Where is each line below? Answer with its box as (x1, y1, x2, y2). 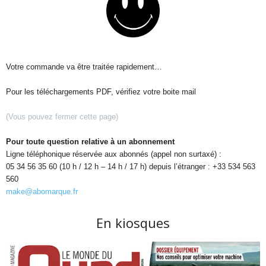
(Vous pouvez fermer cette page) (6, 112, 118, 121)
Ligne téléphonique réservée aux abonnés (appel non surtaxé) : (6, 150, 224, 159)
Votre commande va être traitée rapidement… (6, 62, 162, 71)
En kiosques (96, 214, 170, 232)
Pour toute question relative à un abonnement (6, 137, 175, 146)
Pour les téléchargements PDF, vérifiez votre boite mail (6, 87, 196, 96)
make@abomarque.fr (6, 187, 78, 196)
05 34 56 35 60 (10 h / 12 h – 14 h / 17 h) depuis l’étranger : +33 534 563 (6, 162, 255, 171)
